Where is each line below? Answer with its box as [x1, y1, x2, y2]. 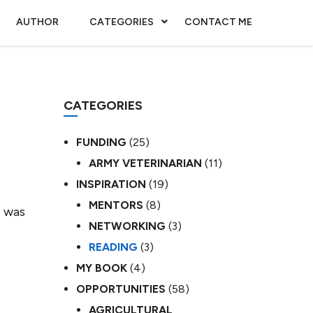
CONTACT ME [184, 16, 252, 28]
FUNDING [76, 136, 126, 149]
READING [89, 240, 138, 254]
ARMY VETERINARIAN [89, 156, 202, 170]
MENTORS [89, 198, 143, 212]
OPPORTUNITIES [76, 282, 166, 296]
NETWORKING [89, 219, 166, 233]
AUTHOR [16, 16, 59, 28]
